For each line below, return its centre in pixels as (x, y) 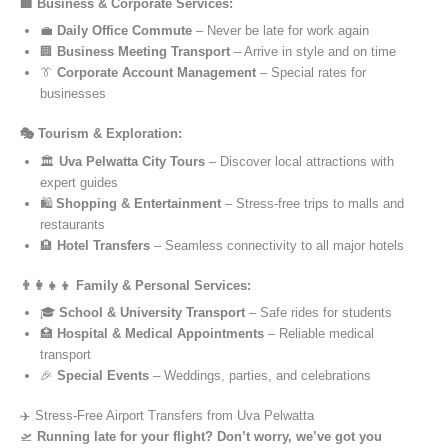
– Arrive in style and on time (313, 51)
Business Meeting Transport (143, 51)
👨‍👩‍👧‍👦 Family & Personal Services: (135, 285)
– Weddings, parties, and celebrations (260, 376)
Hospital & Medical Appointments (160, 334)
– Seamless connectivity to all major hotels (277, 245)
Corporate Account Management (156, 72)
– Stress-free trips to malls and (312, 203)
